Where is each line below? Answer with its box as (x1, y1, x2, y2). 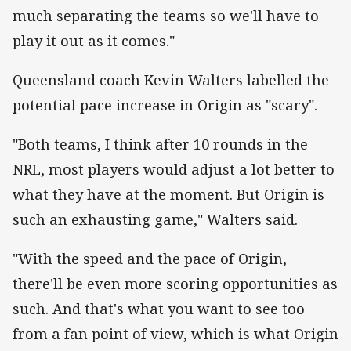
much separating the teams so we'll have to (13, 5, 319, 25)
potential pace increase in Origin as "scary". (13, 96, 317, 115)
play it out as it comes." (13, 31, 175, 50)
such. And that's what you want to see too (13, 299, 305, 319)
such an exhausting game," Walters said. (13, 210, 298, 230)
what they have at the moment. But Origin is (13, 185, 324, 204)
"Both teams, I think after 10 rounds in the (13, 135, 308, 154)
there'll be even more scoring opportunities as (13, 274, 338, 294)
